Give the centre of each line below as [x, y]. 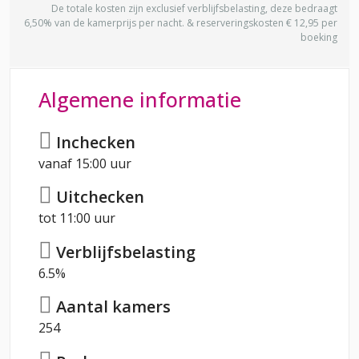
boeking [319, 38]
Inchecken [94, 142]
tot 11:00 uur [77, 218]
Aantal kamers [111, 307]
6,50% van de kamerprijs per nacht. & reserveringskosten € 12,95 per [181, 23]
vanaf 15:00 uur [85, 163]
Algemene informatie [140, 100]
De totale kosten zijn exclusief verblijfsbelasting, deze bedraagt [194, 9]
